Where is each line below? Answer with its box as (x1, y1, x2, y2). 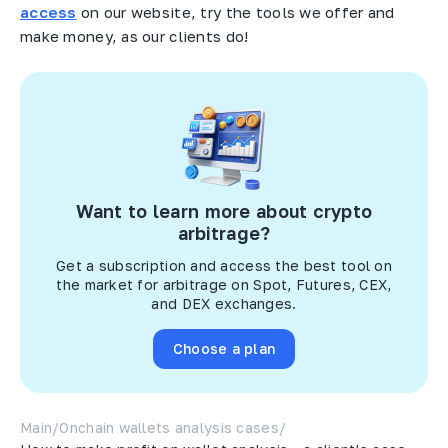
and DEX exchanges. (151, 294, 297, 312)
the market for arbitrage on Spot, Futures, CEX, (56, 275, 392, 293)
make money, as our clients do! (20, 26, 249, 45)
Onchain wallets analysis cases (59, 418, 279, 436)
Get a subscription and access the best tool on (56, 256, 392, 274)
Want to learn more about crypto (75, 199, 373, 222)
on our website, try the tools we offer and (76, 2, 395, 21)
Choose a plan (172, 340, 276, 358)
